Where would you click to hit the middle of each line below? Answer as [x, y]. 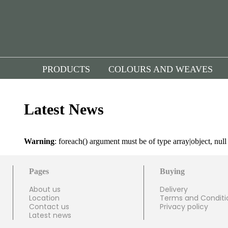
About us [45, 190]
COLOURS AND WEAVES [161, 69]
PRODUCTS [66, 69]
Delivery [174, 190]
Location [44, 198]
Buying [173, 172]
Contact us [49, 207]
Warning [39, 141]
